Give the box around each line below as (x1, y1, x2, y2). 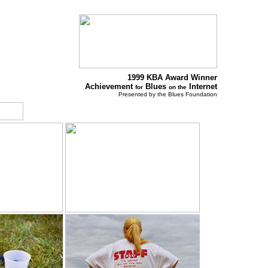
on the (169, 84, 187, 90)
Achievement (85, 82, 135, 91)
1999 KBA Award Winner (127, 73, 217, 82)
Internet (187, 82, 217, 91)
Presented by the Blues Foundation (118, 91, 217, 98)
